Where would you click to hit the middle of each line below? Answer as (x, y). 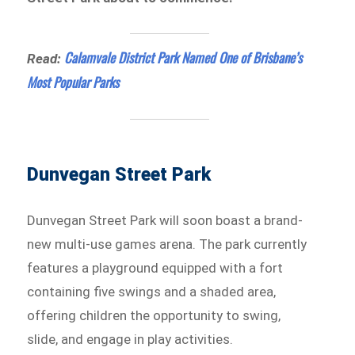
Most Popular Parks (73, 82)
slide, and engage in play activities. (130, 339)
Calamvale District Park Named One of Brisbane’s (183, 58)
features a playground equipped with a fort (155, 267)
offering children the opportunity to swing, (154, 315)
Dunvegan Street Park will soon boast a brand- (165, 220)
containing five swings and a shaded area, (152, 291)
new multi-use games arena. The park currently (167, 244)
